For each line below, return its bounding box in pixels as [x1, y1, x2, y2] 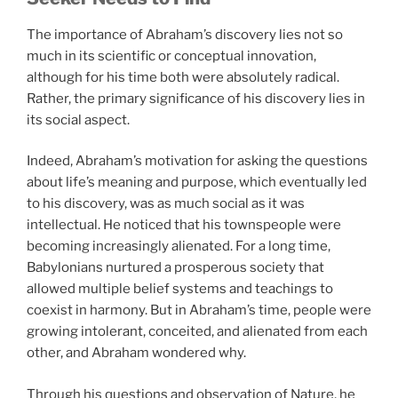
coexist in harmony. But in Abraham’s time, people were [27, 302, 371, 319]
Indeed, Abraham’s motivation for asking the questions [27, 153, 368, 170]
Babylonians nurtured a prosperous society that [27, 259, 324, 276]
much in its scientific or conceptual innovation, [27, 47, 316, 64]
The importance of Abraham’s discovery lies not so [27, 26, 343, 43]
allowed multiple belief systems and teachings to [27, 281, 333, 298]
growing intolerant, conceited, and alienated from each [27, 323, 368, 340]
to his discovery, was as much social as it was [27, 195, 305, 212]
